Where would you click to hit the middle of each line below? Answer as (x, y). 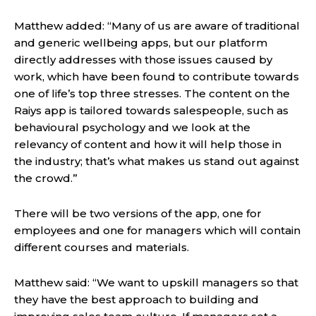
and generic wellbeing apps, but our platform (141, 43)
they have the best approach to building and (136, 300)
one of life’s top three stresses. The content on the (152, 94)
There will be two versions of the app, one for (138, 214)
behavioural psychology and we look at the (132, 128)
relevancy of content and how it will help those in (148, 145)
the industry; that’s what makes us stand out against (157, 162)
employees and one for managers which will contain (157, 231)
